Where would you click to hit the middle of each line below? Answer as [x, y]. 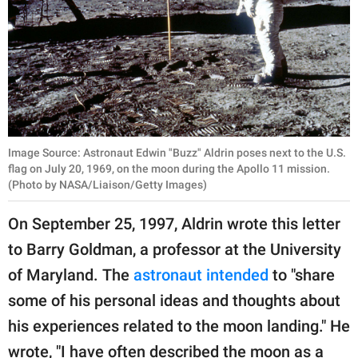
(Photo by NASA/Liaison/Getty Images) [107, 184]
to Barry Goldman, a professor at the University [175, 249]
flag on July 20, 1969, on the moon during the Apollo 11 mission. [169, 168]
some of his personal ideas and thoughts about [174, 300]
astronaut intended [201, 274]
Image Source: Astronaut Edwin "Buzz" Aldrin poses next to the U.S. [177, 152]
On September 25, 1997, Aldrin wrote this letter [174, 223]
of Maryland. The [71, 274]
